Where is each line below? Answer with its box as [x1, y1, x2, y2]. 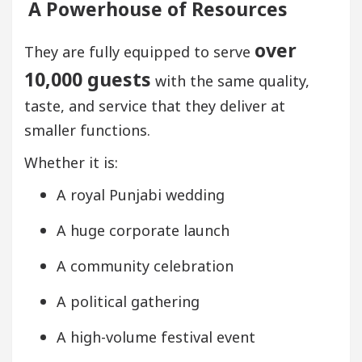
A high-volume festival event [57, 326, 255, 347]
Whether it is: [24, 152, 118, 172]
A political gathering [57, 291, 200, 311]
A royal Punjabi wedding [57, 184, 225, 204]
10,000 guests [24, 65, 151, 92]
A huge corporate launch [57, 220, 229, 240]
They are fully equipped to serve [24, 41, 255, 61]
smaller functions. [24, 120, 150, 140]
